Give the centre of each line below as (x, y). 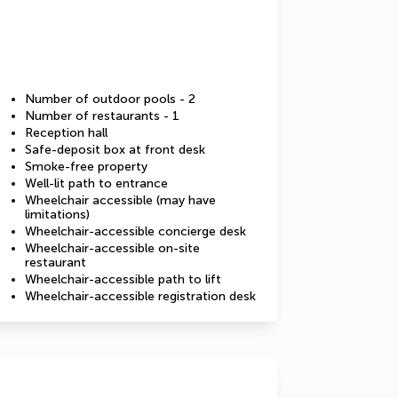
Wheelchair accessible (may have (120, 200)
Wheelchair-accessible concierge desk (135, 231)
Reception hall (66, 133)
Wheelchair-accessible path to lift (123, 279)
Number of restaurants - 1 (102, 116)
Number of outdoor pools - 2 (110, 99)
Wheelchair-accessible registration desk (140, 296)
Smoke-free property (86, 167)
